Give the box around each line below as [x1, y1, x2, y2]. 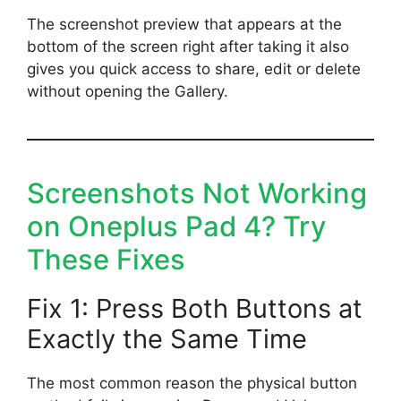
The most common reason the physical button [27, 374, 357, 393]
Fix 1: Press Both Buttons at [27, 293, 363, 325]
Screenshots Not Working [27, 176, 367, 210]
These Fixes [27, 243, 185, 277]
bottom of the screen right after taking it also [27, 38, 349, 56]
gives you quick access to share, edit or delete [27, 60, 361, 79]
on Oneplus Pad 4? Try [27, 209, 327, 243]
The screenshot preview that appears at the [27, 15, 342, 34]
